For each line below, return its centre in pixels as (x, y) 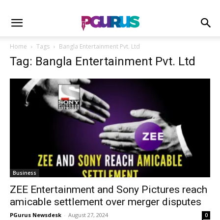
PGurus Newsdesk (36, 215)
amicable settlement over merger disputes (106, 202)
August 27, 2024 (88, 215)
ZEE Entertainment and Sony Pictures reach (109, 190)
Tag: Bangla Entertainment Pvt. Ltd (103, 61)
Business (25, 173)
